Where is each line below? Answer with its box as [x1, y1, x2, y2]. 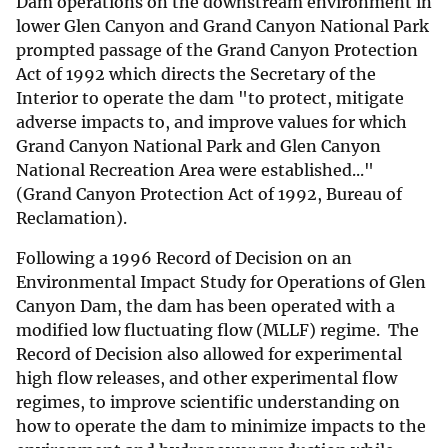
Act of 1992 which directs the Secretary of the [16, 64, 376, 85]
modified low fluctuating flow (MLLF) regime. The [16, 320, 419, 341]
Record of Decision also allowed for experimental [16, 344, 402, 365]
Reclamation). [16, 208, 127, 229]
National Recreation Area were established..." [16, 160, 374, 181]
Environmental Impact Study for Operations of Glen [16, 272, 426, 293]
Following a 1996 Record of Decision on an [16, 248, 352, 269]
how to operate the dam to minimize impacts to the [16, 416, 426, 437]
